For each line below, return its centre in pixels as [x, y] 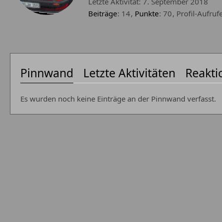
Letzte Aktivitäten [129, 73]
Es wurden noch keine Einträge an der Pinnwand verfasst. [118, 98]
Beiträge [103, 13]
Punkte [147, 13]
